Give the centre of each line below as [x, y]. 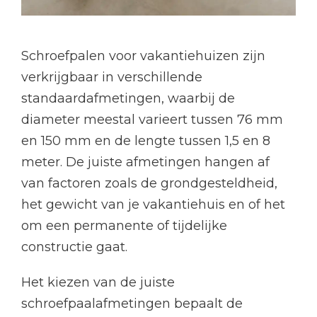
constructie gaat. [74, 247]
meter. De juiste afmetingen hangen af [145, 162]
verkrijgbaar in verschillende [112, 77]
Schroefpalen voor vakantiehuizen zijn [143, 56]
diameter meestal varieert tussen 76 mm [152, 120]
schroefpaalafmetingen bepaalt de [132, 304]
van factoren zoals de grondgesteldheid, [149, 184]
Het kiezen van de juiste [98, 283]
